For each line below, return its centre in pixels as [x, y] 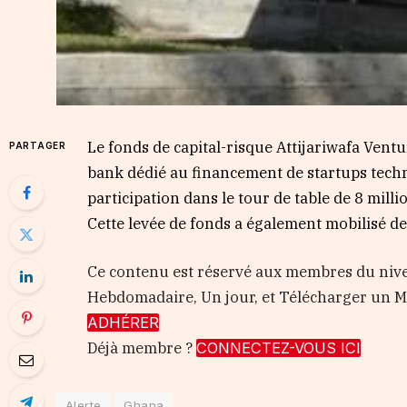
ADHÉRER [124, 323]
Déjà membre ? [142, 348]
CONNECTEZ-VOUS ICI [279, 348]
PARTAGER [38, 145]
